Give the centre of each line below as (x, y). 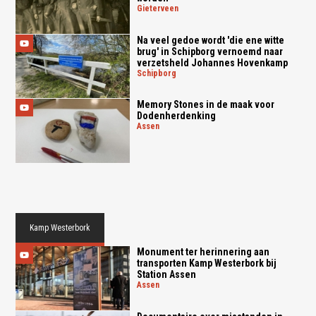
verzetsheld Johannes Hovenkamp (212, 62)
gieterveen (160, 8)
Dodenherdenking (176, 116)
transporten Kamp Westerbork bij (206, 263)
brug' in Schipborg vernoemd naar (209, 51)
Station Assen (166, 275)
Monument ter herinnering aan (203, 252)
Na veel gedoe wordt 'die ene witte (210, 40)
